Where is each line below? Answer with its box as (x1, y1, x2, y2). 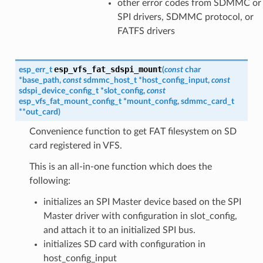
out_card (25, 107, 58, 116)
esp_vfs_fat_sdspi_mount (53, 64, 162, 74)
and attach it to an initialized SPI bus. (43, 225, 195, 235)
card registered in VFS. (29, 140, 122, 150)
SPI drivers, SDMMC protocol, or (117, 12, 254, 22)
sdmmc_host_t (83, 75, 137, 85)
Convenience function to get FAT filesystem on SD (29, 126, 237, 136)
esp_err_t (18, 65, 52, 74)
